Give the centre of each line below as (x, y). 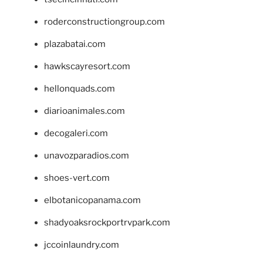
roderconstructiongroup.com (104, 22)
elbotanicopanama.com (92, 200)
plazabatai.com (75, 44)
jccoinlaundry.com (82, 245)
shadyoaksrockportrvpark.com (107, 223)
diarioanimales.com (85, 111)
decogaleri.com (76, 134)
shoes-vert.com (77, 178)
